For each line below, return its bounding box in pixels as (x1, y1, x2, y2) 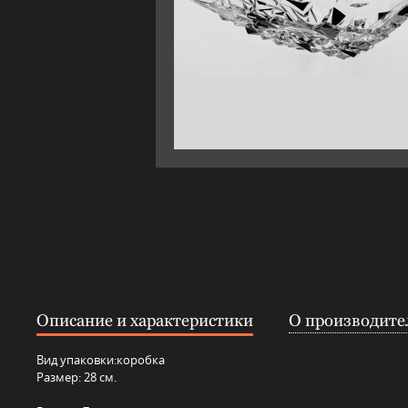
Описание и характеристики (36, 311, 253, 331)
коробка (117, 352, 165, 369)
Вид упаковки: (36, 352, 117, 369)
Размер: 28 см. (36, 369, 117, 386)
